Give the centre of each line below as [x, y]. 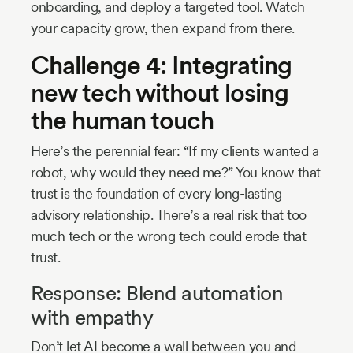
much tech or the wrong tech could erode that [168, 236]
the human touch [122, 120]
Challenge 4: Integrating [161, 65]
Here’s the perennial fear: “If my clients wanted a [175, 150]
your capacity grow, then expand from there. [163, 28]
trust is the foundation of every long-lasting [156, 193]
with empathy [92, 317]
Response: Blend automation [157, 292]
